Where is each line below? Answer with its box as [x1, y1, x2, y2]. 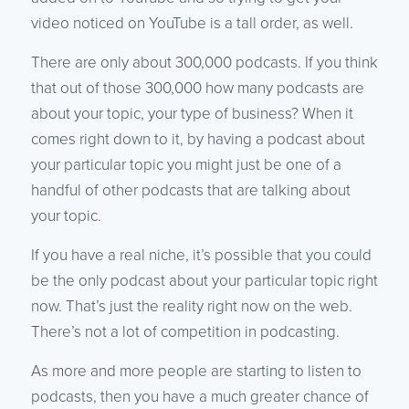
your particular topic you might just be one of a [30, 154, 341, 174]
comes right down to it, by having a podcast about [30, 129, 365, 149]
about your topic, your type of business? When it [30, 103, 353, 123]
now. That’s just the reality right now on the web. [30, 296, 352, 316]
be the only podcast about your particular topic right [30, 270, 378, 290]
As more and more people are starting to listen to [30, 361, 362, 381]
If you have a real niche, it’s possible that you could [30, 245, 372, 265]
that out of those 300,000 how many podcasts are [30, 78, 364, 98]
